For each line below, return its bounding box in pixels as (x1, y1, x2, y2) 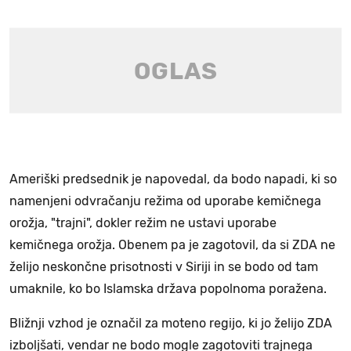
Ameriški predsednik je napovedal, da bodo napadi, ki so (9, 172, 337, 187)
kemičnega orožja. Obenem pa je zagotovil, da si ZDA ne (9, 237, 335, 253)
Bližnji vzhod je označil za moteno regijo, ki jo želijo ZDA (9, 316, 332, 331)
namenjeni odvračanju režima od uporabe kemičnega (9, 194, 321, 209)
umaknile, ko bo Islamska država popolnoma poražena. (9, 281, 327, 297)
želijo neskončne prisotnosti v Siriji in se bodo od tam (9, 259, 318, 275)
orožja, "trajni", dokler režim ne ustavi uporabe (9, 215, 277, 231)
